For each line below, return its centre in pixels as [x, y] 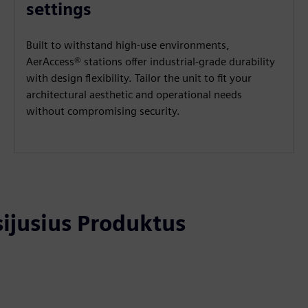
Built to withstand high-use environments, [128, 45]
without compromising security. [103, 111]
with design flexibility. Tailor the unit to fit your [139, 78]
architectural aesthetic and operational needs [134, 95]
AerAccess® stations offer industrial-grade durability [151, 62]
